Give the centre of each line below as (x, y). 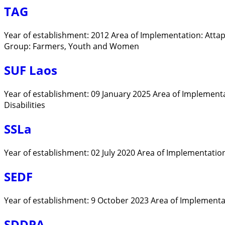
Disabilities (25, 105)
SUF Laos (31, 70)
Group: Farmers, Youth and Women (72, 46)
